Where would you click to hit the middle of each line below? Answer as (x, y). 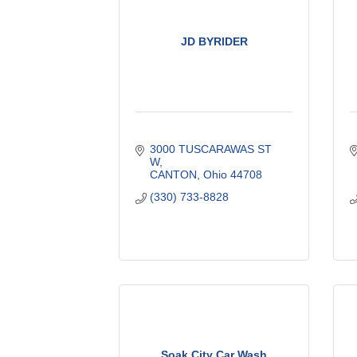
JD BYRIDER (214, 41)
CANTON (173, 174)
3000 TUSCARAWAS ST (210, 149)
